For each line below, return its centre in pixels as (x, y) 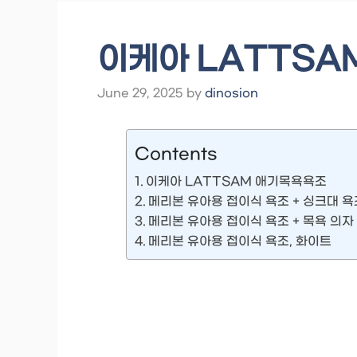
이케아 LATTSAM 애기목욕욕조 (237, 182)
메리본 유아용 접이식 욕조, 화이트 (240, 242)
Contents (176, 154)
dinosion (231, 94)
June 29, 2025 (140, 94)
